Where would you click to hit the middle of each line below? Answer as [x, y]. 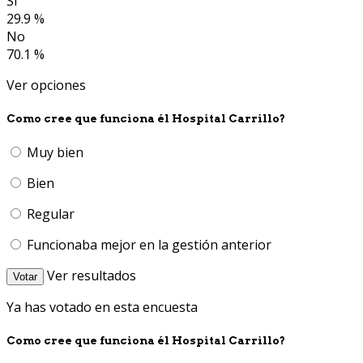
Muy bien [55, 152]
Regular [51, 214]
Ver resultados [92, 275]
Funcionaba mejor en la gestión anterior [149, 244]
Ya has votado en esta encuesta [102, 307]
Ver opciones [46, 85]
